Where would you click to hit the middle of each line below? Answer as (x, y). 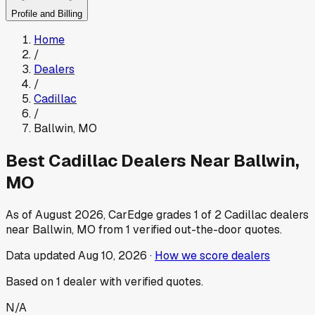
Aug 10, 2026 (112, 255)
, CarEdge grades (149, 214)
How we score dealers (212, 255)
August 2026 (69, 214)
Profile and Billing (47, 14)
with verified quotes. (150, 281)
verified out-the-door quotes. (206, 229)
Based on (31, 281)
